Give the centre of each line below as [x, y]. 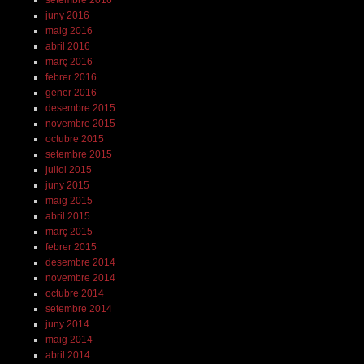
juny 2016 [67, 15]
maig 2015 [69, 200]
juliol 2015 [68, 169]
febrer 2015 [71, 247]
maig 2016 [69, 30]
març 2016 [69, 61]
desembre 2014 [80, 262]
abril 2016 [67, 46]
